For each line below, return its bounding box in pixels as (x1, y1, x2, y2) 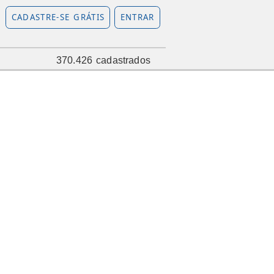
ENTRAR (120, 12, 155, 23)
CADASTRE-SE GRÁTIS (11, 12, 105, 23)
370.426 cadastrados (56, 55, 150, 66)
